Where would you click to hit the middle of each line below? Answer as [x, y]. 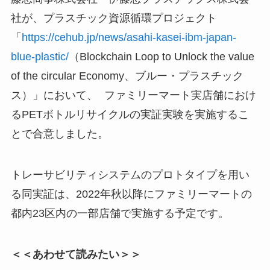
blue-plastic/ [39, 57]
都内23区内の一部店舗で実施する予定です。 [120, 214]
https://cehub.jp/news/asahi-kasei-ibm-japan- [129, 38]
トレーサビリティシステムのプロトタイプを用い [130, 175]
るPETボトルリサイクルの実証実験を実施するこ [130, 115]
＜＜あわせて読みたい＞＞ [76, 254]
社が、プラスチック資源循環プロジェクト [114, 18]
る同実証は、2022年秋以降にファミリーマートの [131, 194]
